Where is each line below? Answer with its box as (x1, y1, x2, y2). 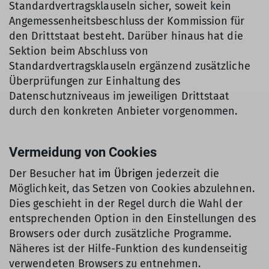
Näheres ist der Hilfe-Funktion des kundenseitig (9, 242, 247, 255)
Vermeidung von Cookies (9, 145, 157, 160)
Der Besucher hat (9, 167, 96, 180)
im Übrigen (95, 167, 154, 180)
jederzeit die (153, 167, 220, 180)
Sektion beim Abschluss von (9, 44, 149, 58)
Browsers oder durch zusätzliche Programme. (9, 227, 232, 240)
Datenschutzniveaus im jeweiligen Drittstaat (9, 89, 230, 103)
